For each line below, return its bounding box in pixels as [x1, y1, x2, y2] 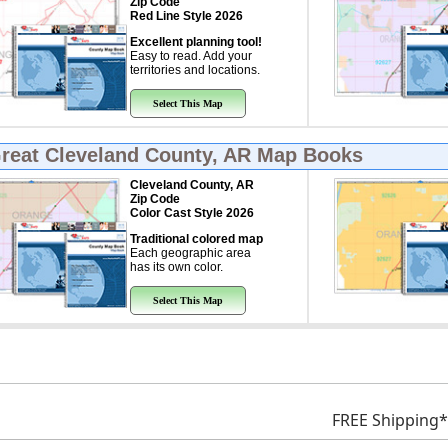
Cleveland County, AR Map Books [44, 144, 363, 166]
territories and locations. [129, 63, 260, 77]
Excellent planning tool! [129, 35, 262, 49]
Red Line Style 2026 [129, 9, 243, 23]
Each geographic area [129, 246, 251, 260]
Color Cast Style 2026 [129, 206, 254, 220]
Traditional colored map [129, 232, 263, 246]
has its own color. [129, 260, 223, 274]
